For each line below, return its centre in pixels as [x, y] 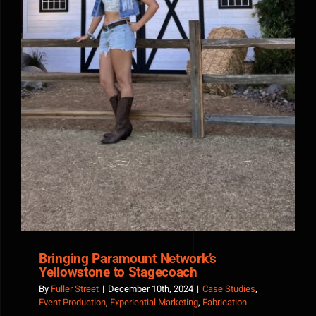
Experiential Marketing [154, 302]
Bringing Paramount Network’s [128, 258]
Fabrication [225, 302]
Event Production [72, 302]
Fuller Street [75, 288]
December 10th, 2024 [151, 288]
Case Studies [229, 288]
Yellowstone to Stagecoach [118, 272]
